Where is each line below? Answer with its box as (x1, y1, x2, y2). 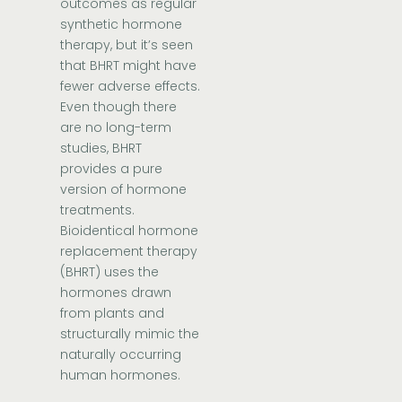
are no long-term (60, 118, 172, 137)
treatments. (60, 201, 135, 220)
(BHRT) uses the (60, 263, 160, 282)
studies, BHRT (60, 139, 143, 158)
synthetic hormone (60, 15, 183, 34)
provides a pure (60, 160, 163, 179)
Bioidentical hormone (60, 222, 199, 240)
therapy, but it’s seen (60, 36, 194, 55)
